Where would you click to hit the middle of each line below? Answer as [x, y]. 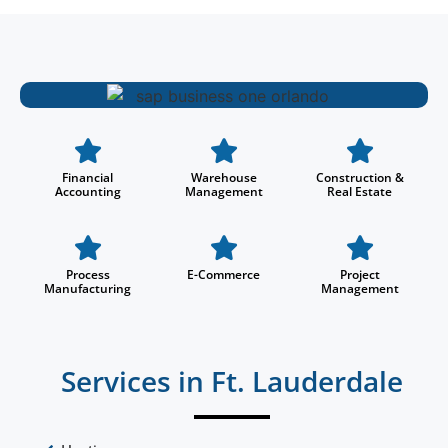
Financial [88, 177]
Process [87, 274]
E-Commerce [224, 274]
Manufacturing [88, 288]
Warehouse [223, 177]
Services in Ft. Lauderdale [232, 380]
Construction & [359, 177]
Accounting [87, 191]
